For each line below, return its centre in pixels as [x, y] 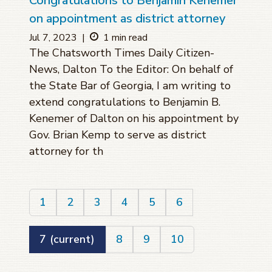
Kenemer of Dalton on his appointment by [134, 119]
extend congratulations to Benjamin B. [125, 102]
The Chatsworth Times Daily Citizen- [122, 53]
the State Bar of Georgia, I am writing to [130, 86]
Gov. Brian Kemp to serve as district [118, 135]
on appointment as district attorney [127, 19]
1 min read [125, 38]
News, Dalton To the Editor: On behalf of [131, 70]
